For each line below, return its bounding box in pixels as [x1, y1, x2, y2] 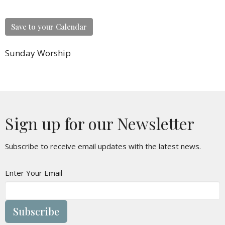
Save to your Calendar [11, 21, 87, 32]
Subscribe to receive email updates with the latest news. [5, 141, 201, 151]
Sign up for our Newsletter [5, 112, 194, 134]
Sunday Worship [5, 47, 71, 59]
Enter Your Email [5, 167, 62, 178]
